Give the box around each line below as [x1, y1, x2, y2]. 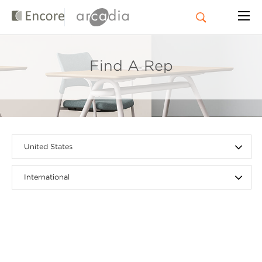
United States [24, 142, 73, 151]
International [24, 173, 70, 181]
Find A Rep [89, 57, 173, 74]
